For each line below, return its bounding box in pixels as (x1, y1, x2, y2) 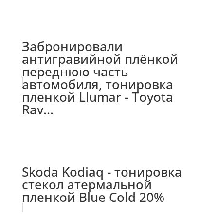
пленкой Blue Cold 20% (21, 188, 164, 206)
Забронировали (21, 37, 123, 55)
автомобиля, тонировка (21, 75, 173, 93)
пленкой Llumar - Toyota (21, 88, 173, 106)
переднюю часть (21, 62, 128, 80)
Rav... (21, 100, 54, 118)
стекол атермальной (21, 175, 152, 193)
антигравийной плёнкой (21, 50, 178, 68)
